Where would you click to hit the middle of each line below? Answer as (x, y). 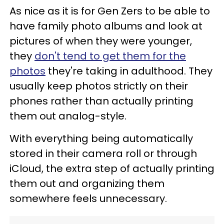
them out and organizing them (87, 183)
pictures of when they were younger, (101, 41)
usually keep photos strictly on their (99, 86)
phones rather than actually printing (101, 101)
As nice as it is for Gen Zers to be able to (110, 11)
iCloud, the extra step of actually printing (112, 168)
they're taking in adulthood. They (129, 71)
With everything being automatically (101, 138)
